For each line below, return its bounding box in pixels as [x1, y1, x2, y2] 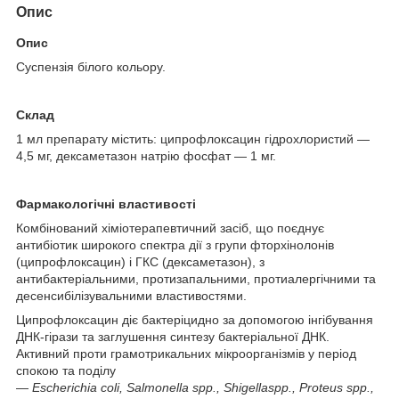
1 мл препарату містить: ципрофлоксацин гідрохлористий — [16, 131, 370, 146]
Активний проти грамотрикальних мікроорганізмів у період [16, 346, 356, 361]
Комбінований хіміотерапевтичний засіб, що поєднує [16, 220, 324, 235]
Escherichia [32, 379, 97, 395]
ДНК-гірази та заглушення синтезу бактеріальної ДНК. [16, 329, 330, 344]
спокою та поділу [16, 362, 116, 378]
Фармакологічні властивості [16, 196, 196, 211]
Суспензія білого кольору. [16, 59, 166, 74]
